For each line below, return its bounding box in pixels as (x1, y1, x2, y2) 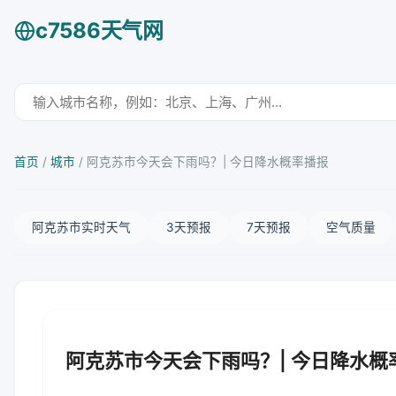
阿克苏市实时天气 (32, 220, 131, 234)
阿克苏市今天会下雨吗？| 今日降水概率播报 (87, 155, 329, 169)
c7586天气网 (35, 18, 164, 43)
